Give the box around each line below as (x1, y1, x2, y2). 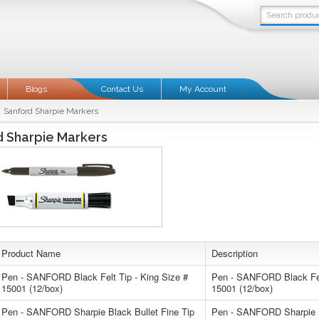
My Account (179, 84, 226, 94)
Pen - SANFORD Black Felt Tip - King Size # (1, 270, 188, 283)
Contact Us (101, 84, 143, 94)
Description (211, 246, 258, 260)
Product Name (1, 246, 61, 260)
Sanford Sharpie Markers (4, 106, 98, 116)
